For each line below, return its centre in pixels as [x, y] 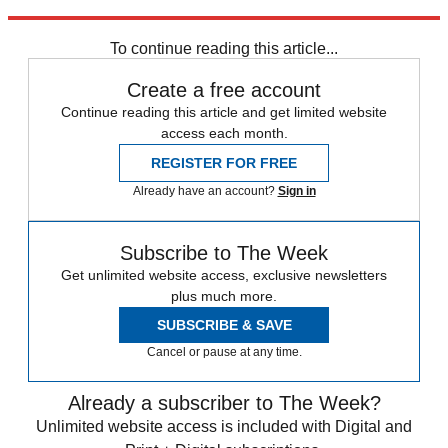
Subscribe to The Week [224, 252]
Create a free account [224, 89]
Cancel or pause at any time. [224, 351]
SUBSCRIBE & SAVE [224, 324]
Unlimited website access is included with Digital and [224, 426]
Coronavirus [124, 26]
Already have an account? [205, 190]
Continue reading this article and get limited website [224, 111]
